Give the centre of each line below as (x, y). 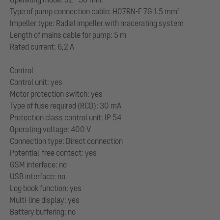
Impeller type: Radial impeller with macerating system (97, 23)
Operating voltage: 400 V (50, 129)
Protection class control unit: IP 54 (66, 117)
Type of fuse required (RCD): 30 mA (66, 106)
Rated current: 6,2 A (42, 47)
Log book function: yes (46, 188)
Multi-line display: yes (45, 200)
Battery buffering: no (43, 212)
